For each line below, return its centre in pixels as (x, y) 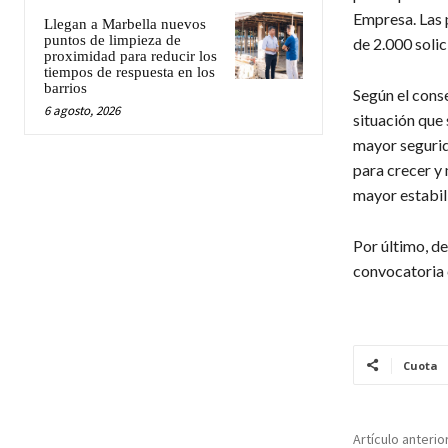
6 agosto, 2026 (82, 110)
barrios (65, 87)
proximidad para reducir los (130, 55)
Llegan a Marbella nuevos (125, 23)
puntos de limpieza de (112, 39)
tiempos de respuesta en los (129, 71)
